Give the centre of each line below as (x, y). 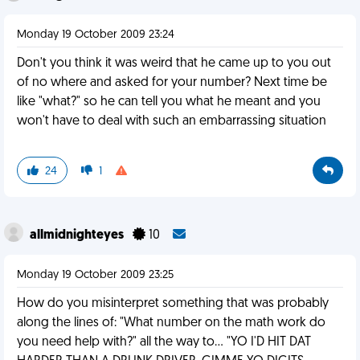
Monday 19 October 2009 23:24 (96, 35)
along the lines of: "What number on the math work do (171, 323)
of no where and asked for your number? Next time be (172, 83)
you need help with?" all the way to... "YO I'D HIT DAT (164, 342)
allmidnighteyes (78, 235)
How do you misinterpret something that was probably (173, 304)
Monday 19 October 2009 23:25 (95, 275)
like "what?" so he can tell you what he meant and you (169, 102)
